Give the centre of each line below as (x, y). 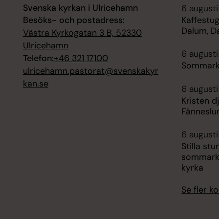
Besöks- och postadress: (74, 20)
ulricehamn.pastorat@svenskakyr (90, 71)
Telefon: (38, 58)
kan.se (35, 84)
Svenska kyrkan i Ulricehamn (80, 8)
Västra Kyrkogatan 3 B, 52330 (82, 33)
